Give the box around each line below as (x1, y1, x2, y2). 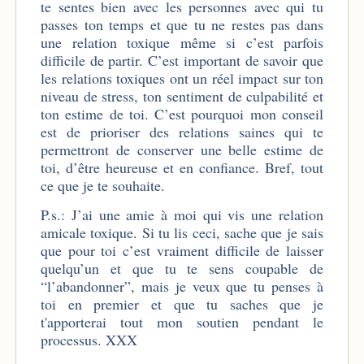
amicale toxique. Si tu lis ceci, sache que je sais (41, 222, 323, 242)
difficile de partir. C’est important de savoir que (41, 50, 323, 70)
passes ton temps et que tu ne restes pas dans (41, 14, 323, 34)
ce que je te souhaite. (41, 175, 170, 195)
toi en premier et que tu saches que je (41, 293, 323, 314)
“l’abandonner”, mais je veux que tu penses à (41, 275, 323, 296)
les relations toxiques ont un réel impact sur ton (41, 67, 323, 88)
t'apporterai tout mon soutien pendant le (41, 311, 323, 331)
